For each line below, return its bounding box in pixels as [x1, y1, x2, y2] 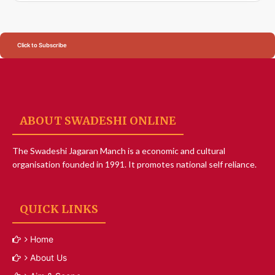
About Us [30, 252, 67, 263]
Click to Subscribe [17, 41, 67, 48]
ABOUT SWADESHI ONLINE [20, 113, 176, 128]
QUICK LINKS [20, 201, 98, 216]
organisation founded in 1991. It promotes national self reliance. [12, 158, 257, 169]
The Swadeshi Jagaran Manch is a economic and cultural [12, 145, 225, 156]
